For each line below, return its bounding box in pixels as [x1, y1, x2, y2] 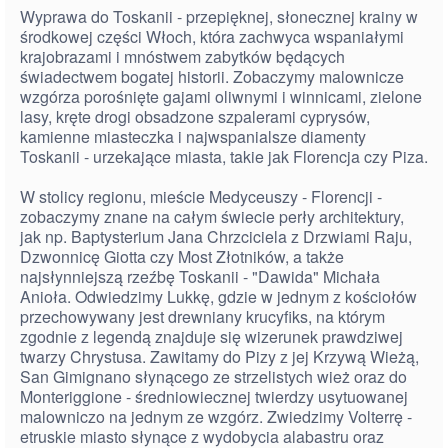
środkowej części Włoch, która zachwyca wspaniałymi [20, 25, 404, 48]
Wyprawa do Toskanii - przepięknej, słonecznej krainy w [20, 5, 418, 28]
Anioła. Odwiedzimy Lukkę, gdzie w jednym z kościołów [20, 285, 417, 308]
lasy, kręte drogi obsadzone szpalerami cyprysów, [20, 105, 370, 128]
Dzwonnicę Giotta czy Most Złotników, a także [20, 245, 344, 268]
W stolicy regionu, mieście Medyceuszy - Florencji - [20, 185, 382, 208]
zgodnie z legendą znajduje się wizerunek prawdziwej [20, 325, 403, 348]
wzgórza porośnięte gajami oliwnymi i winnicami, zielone [20, 85, 422, 108]
